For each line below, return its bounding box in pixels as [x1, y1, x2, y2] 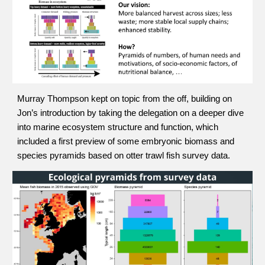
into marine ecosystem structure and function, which [17, 122, 219, 132]
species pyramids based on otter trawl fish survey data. [17, 150, 231, 160]
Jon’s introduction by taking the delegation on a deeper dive [17, 108, 244, 118]
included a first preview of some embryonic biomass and [17, 136, 235, 146]
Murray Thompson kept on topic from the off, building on [17, 93, 232, 104]
